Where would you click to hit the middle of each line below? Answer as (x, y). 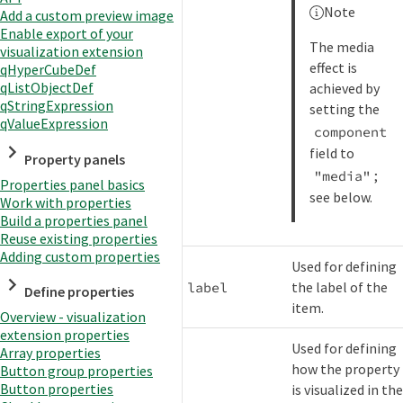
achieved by (345, 89)
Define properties (80, 292)
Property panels (75, 159)
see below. (341, 197)
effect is (334, 68)
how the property (346, 369)
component (350, 131)
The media (342, 47)
